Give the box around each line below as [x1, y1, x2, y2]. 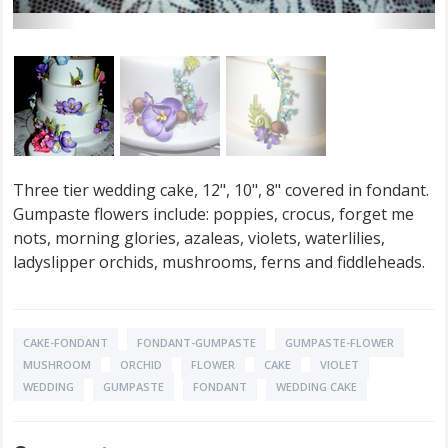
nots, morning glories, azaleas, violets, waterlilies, [13, 227, 385, 250]
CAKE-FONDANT [23, 335, 108, 351]
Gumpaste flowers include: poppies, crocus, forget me [13, 203, 414, 226]
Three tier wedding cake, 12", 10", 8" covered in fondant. [13, 179, 429, 202]
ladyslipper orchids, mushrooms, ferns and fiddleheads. [13, 251, 425, 274]
